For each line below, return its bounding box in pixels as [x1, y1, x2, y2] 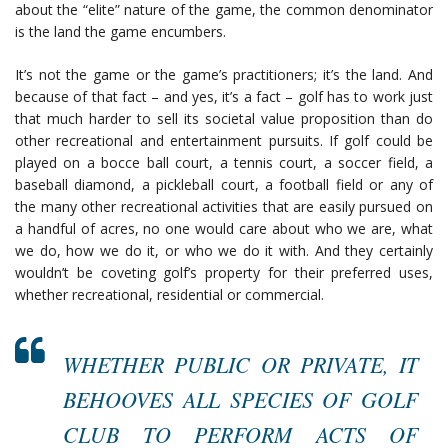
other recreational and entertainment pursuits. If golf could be [15, 130, 433, 150]
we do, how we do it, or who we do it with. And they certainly [15, 240, 433, 260]
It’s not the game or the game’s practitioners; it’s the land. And [15, 64, 433, 84]
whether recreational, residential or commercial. [15, 284, 324, 304]
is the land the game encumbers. [15, 21, 226, 41]
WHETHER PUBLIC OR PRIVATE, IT [63, 348, 418, 379]
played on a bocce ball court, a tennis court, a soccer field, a [15, 152, 433, 172]
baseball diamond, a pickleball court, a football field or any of [15, 174, 433, 194]
